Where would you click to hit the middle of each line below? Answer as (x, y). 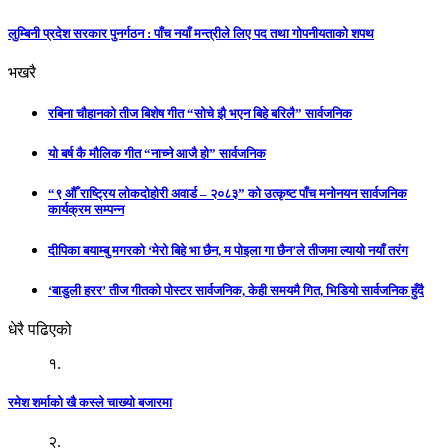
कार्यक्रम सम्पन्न (86, 210)
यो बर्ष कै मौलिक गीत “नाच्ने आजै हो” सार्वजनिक (157, 154)
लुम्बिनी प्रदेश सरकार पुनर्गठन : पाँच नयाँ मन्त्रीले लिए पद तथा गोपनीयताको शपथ (191, 33)
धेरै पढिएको (40, 329)
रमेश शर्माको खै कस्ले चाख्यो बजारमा (90, 403)
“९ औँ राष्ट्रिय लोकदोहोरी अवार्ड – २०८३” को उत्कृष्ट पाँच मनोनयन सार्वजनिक (227, 194)
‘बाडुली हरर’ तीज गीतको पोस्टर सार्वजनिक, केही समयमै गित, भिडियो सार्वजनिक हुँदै (236, 290)
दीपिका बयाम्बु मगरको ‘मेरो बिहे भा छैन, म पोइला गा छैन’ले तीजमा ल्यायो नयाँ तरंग (228, 250)
